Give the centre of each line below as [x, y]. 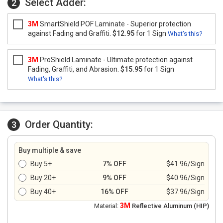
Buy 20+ [43, 178]
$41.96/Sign [185, 164]
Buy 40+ [43, 192]
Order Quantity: [59, 124]
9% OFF [114, 178]
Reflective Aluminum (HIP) [170, 206]
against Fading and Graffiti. [70, 33]
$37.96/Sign [185, 192]
